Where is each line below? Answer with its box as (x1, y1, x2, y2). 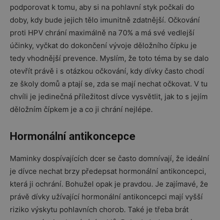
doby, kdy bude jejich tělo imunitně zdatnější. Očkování (10, 15, 200, 25)
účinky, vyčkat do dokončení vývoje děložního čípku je (10, 40, 197, 50)
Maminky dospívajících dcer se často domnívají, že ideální (10, 153, 209, 163)
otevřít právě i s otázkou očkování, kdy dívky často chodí (10, 66, 204, 76)
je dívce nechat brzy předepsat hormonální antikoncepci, (10, 166, 206, 176)
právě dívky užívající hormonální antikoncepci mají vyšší (10, 192, 203, 201)
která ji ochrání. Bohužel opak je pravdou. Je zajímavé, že (10, 179, 208, 189)
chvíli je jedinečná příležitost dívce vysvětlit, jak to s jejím (10, 91, 208, 101)
